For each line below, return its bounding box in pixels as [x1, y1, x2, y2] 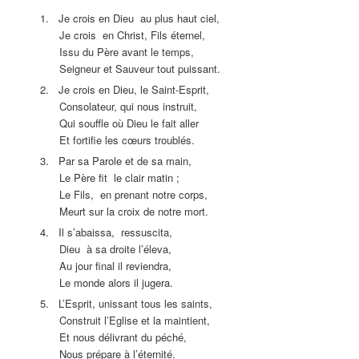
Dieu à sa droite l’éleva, [27, 241, 179, 257]
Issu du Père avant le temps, [27, 43, 195, 59]
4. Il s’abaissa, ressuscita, [27, 224, 173, 240]
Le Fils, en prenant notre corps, [27, 187, 212, 203]
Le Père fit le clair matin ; [27, 170, 180, 186]
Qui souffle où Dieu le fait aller [27, 115, 200, 131]
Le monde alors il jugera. [27, 275, 174, 291]
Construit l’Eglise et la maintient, [27, 313, 214, 329]
